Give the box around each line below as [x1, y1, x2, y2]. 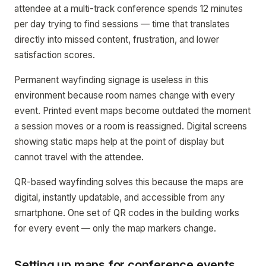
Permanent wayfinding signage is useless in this [14, 74, 208, 85]
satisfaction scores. [14, 49, 95, 61]
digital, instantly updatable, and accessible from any [14, 192, 225, 203]
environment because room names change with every [14, 90, 235, 101]
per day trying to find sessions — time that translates [14, 18, 230, 30]
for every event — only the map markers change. [14, 223, 216, 234]
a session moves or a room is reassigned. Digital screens [14, 121, 247, 132]
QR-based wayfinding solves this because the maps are [14, 176, 243, 188]
